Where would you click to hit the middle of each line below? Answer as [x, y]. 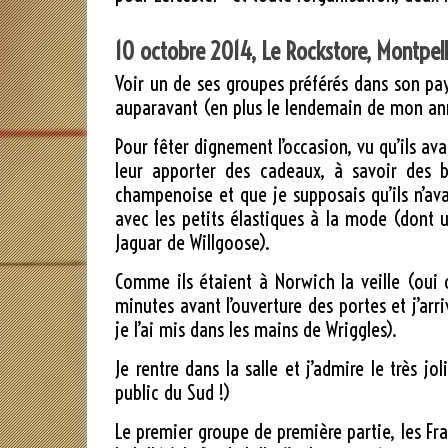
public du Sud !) [173, 393]
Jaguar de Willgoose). [192, 243]
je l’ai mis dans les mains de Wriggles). [256, 330]
